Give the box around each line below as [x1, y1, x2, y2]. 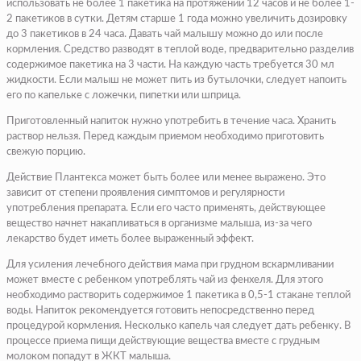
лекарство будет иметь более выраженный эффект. [6, 234, 254, 245]
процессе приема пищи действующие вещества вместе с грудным [6, 336, 320, 347]
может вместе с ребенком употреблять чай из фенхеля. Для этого [6, 275, 323, 286]
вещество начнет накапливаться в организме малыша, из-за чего [6, 218, 312, 230]
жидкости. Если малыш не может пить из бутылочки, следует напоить [6, 75, 346, 86]
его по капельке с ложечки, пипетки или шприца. [6, 90, 241, 102]
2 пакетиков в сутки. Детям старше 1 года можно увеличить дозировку [6, 14, 347, 25]
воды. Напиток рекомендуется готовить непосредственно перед [6, 305, 314, 317]
